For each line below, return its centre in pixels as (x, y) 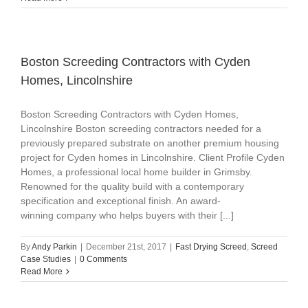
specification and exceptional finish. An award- (121, 201)
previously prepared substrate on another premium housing (150, 143)
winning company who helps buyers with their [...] (127, 216)
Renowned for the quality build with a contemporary (132, 187)
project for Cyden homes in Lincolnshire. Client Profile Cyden (153, 158)
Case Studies (46, 260)
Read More (42, 272)
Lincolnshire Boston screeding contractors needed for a (141, 129)
